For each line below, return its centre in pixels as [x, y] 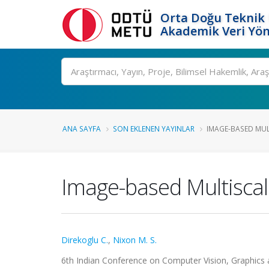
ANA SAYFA [82, 128]
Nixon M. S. [135, 240]
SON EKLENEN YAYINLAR [154, 128]
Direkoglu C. [85, 240]
